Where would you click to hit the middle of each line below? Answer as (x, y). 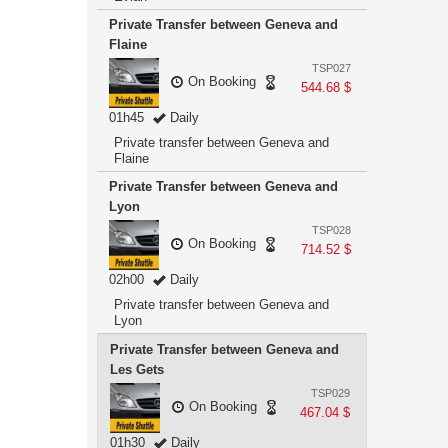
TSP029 (330, 393)
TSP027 (331, 68)
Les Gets (137, 369)
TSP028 (331, 230)
